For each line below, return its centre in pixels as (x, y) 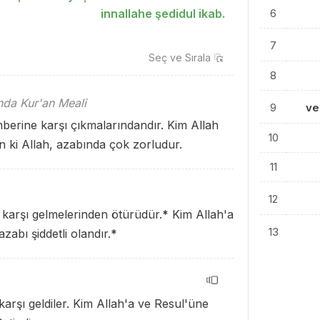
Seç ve (167, 57)
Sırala (198, 57)
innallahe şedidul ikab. (163, 14)
